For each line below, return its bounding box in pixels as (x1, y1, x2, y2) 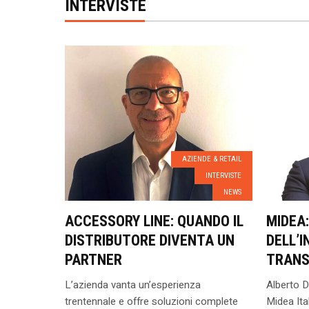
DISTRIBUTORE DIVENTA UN (64, 232, 235, 249)
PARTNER (64, 251, 122, 268)
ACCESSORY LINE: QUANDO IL (64, 212, 243, 230)
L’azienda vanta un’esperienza (64, 277, 201, 292)
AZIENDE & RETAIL (181, 154, 241, 163)
